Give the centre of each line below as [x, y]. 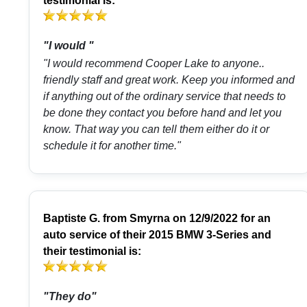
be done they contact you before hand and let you [162, 113]
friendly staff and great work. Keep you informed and [169, 80]
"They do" [70, 297]
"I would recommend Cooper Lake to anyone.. [154, 64]
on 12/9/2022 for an [220, 219]
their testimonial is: [92, 251]
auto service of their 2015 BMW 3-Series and [157, 235]
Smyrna [150, 219]
